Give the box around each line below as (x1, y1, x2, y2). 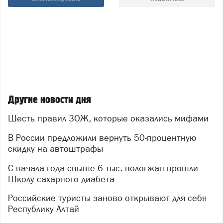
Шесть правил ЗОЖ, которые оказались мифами (17, 113, 209, 124)
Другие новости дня (8, 93, 91, 106)
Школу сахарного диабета (8, 173, 114, 184)
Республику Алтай (8, 204, 79, 215)
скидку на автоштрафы (8, 143, 103, 154)
